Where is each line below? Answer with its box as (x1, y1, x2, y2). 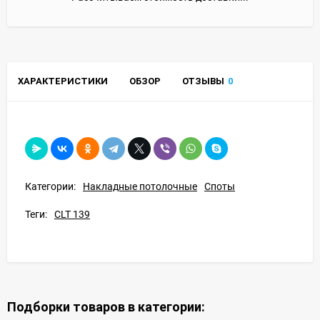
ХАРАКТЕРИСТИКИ (18, 75, 108, 86)
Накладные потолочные (83, 180, 197, 192)
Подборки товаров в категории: (7, 299, 205, 314)
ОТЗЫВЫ (182, 75, 224, 86)
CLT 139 (54, 208, 90, 220)
